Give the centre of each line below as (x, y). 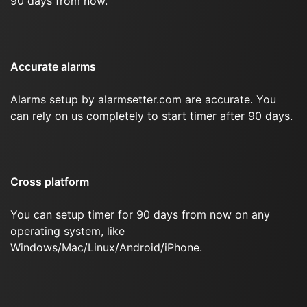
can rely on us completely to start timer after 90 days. (151, 116)
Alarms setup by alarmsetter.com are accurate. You (143, 99)
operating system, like (67, 231)
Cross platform (50, 182)
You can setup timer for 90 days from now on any (140, 214)
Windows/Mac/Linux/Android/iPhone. (106, 247)
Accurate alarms (53, 66)
